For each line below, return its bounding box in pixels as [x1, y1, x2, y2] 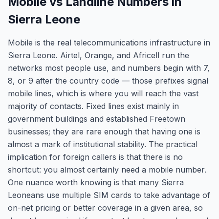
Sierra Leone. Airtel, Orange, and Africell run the [8, 50, 189, 60]
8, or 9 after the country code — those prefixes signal [8, 76, 208, 86]
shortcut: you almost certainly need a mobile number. [8, 165, 206, 175]
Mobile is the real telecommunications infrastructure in [8, 38, 210, 47]
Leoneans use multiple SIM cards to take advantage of [8, 190, 210, 200]
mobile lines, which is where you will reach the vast [8, 88, 198, 98]
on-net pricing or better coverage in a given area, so [8, 203, 203, 213]
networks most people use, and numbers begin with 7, [8, 63, 210, 73]
